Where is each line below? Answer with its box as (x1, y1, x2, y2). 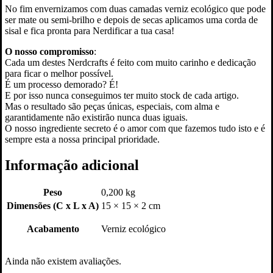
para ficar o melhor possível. (5, 68, 113, 79)
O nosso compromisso (5, 46, 94, 57)
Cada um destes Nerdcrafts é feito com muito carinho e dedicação (5, 57, 256, 68)
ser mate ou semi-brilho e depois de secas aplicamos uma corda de (5, 14, 258, 25)
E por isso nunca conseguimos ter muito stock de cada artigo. (5, 90, 239, 101)
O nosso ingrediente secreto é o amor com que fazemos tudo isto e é (5, 122, 265, 133)
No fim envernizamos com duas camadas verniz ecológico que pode (5, 3, 266, 14)
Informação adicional (5, 157, 139, 173)
